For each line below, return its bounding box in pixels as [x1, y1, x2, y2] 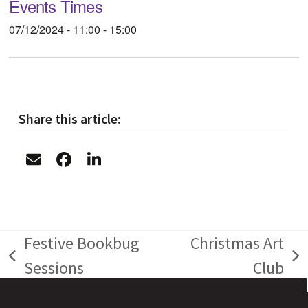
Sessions [23, 257, 84, 279]
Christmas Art [190, 232, 285, 254]
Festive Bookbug [23, 232, 140, 254]
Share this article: [18, 110, 121, 128]
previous [8, 256, 68, 278]
